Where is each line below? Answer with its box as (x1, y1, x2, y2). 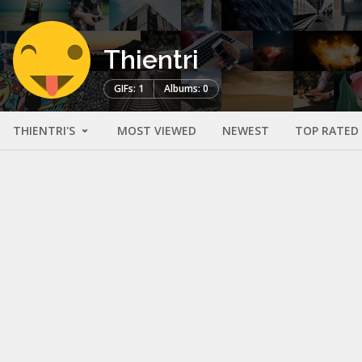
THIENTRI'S (13, 123, 78, 139)
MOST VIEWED (117, 123, 196, 139)
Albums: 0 (164, 82, 208, 96)
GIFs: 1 (114, 82, 144, 96)
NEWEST (222, 123, 269, 139)
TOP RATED (295, 123, 359, 139)
